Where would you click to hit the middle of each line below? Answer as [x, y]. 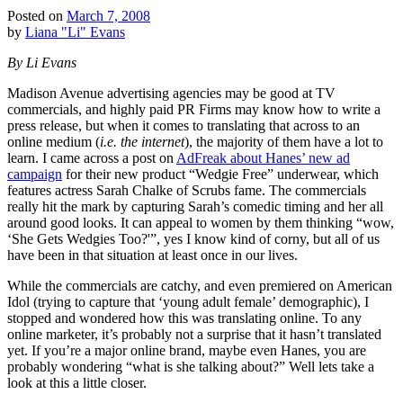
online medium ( [54, 142]
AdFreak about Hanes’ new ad [263, 158]
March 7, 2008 [108, 16]
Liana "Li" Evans [75, 32]
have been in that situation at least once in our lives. [152, 255]
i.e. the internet [142, 142]
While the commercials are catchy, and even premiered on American [200, 286]
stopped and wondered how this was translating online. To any [184, 318]
